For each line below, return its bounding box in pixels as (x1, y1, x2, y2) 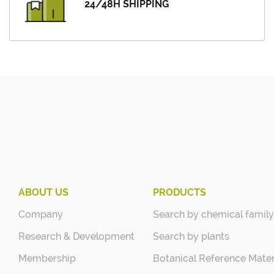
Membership (18, 252, 76, 264)
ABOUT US (18, 186, 68, 198)
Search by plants (153, 230, 229, 242)
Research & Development (18, 230, 135, 242)
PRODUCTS (153, 186, 206, 198)
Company (18, 208, 63, 220)
